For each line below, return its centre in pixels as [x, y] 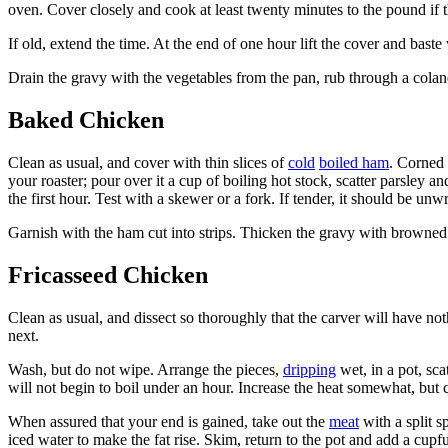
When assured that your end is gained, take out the [168, 422]
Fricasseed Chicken [108, 275]
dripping [309, 370]
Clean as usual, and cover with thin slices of [148, 163]
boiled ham [354, 163]
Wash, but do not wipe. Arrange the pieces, [145, 370]
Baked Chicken [86, 120]
